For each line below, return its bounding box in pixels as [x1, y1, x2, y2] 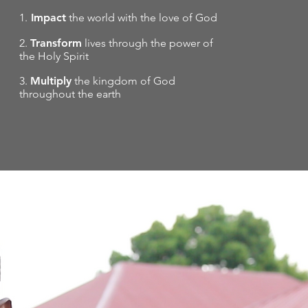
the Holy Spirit [19, 49, 89, 63]
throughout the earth [19, 87, 122, 100]
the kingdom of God [71, 74, 176, 87]
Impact [27, 11, 67, 24]
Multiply [30, 74, 72, 87]
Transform [30, 36, 82, 49]
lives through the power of [82, 36, 214, 49]
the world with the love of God [66, 11, 218, 24]
